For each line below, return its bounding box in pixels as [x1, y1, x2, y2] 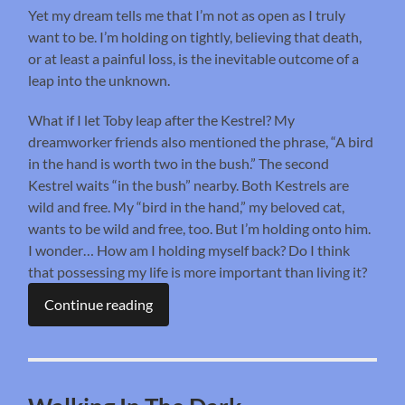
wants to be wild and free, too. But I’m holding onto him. [28, 220, 372, 238]
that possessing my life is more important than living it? [28, 263, 368, 281]
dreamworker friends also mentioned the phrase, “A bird [28, 133, 374, 151]
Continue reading [44, 296, 154, 314]
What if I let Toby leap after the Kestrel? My [28, 111, 296, 129]
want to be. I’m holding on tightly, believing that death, [28, 28, 363, 46]
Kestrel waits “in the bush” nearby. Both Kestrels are [28, 176, 350, 194]
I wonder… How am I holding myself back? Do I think [28, 241, 351, 259]
